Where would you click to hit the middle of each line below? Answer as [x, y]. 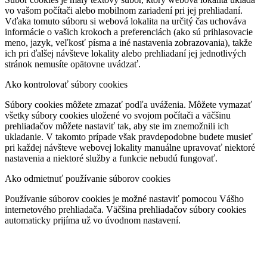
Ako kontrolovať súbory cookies [66, 85]
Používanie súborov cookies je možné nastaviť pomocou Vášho [124, 199]
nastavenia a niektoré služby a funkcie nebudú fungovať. [111, 159]
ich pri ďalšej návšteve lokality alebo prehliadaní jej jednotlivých [125, 54]
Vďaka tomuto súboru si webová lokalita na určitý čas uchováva [125, 21]
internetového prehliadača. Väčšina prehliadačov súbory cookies [125, 210]
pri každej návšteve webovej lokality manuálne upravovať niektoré [130, 148]
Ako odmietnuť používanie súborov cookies [88, 179]
